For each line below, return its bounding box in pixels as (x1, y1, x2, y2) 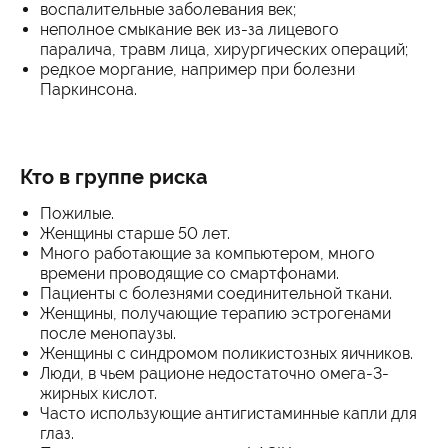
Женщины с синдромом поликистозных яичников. (40, 344, 413, 363)
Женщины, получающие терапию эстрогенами (40, 304, 391, 323)
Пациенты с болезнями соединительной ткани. (40, 284, 392, 303)
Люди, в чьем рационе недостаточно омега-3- (40, 364, 389, 383)
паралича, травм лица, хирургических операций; (40, 40, 408, 59)
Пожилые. (40, 204, 114, 223)
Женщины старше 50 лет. (40, 224, 230, 243)
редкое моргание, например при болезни (40, 60, 355, 79)
